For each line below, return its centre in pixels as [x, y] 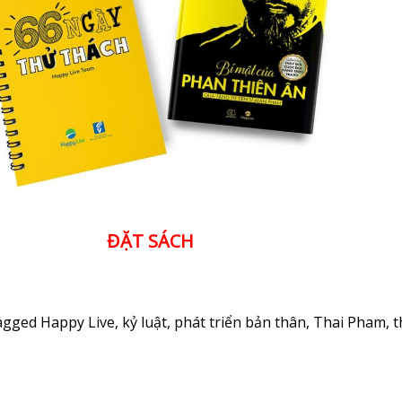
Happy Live [78, 322]
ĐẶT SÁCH [150, 240]
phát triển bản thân [240, 322]
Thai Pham [350, 322]
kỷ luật [144, 322]
